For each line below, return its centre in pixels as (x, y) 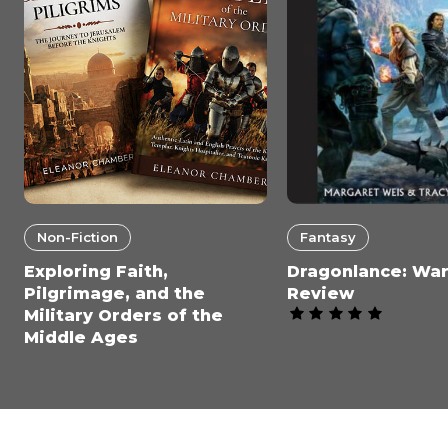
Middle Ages (81, 337)
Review (321, 293)
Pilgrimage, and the (114, 293)
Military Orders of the (123, 315)
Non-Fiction (77, 236)
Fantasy (328, 236)
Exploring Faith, (96, 271)
